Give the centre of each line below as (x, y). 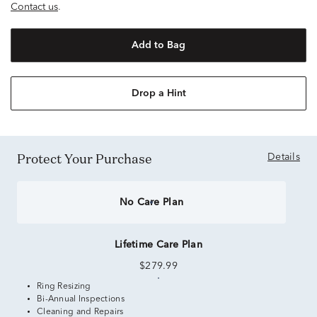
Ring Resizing (64, 286)
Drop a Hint (158, 93)
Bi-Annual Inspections (81, 299)
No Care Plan (151, 202)
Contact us (34, 7)
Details (284, 157)
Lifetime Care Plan (158, 244)
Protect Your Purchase (89, 158)
